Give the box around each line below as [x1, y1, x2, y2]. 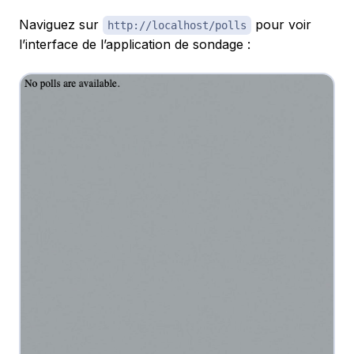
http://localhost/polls [107, 19, 247, 32]
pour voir [251, 17, 311, 33]
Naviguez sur [19, 17, 103, 33]
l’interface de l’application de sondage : [19, 36, 250, 53]
